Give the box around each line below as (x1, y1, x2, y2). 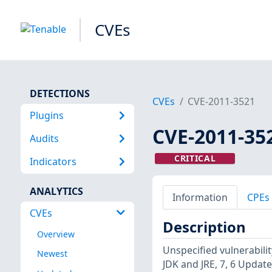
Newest (36, 248, 67, 260)
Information (172, 190, 228, 204)
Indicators (29, 155, 76, 169)
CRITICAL (174, 152, 216, 165)
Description (162, 217, 246, 237)
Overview (36, 228, 75, 240)
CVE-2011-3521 (188, 95, 256, 109)
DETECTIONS (29, 86, 90, 100)
